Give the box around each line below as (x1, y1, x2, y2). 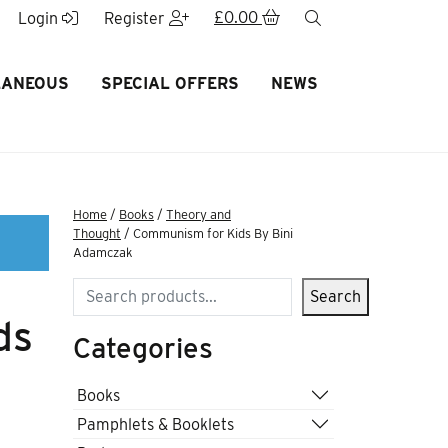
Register (103, 9, 169, 28)
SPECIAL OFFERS (100, 74, 239, 93)
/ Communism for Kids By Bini (121, 226, 293, 241)
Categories (73, 331, 213, 365)
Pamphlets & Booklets (77, 414, 234, 434)
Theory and (166, 207, 231, 222)
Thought (73, 226, 121, 241)
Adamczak (73, 245, 133, 260)
